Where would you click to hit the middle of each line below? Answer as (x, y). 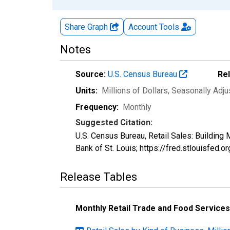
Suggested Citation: (114, 122)
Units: (87, 90)
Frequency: (97, 107)
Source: (91, 74)
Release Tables (99, 177)
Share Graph (87, 27)
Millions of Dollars (135, 90)
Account (143, 27)
